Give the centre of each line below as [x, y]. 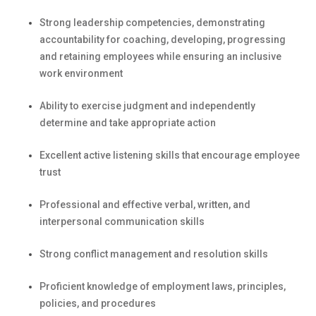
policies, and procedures [98, 303]
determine [63, 123]
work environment [81, 73]
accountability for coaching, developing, [133, 39]
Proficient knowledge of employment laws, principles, [163, 286]
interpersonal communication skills [122, 221]
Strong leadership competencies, [118, 23]
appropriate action [173, 123]
